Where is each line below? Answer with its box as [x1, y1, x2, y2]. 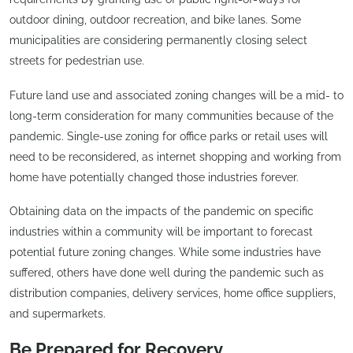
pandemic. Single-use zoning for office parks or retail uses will [9, 129, 328, 143]
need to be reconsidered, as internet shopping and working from [9, 150, 341, 163]
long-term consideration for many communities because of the [9, 109, 333, 122]
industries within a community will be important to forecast [9, 225, 313, 239]
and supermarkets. [9, 307, 106, 321]
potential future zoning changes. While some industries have [9, 246, 321, 259]
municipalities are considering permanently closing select [9, 34, 307, 47]
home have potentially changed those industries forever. [9, 170, 299, 184]
